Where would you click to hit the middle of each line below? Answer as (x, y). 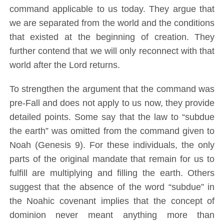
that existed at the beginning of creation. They (112, 37)
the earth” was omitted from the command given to (112, 131)
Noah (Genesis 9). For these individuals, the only (112, 145)
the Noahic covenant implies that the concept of (112, 201)
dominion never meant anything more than (112, 215)
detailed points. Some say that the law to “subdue (112, 117)
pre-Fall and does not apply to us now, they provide (112, 103)
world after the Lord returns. (64, 65)
